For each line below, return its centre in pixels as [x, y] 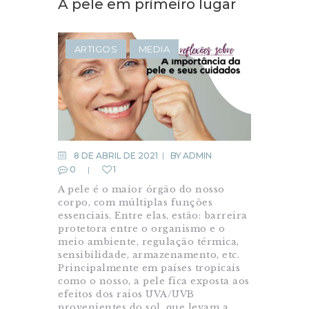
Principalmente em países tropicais [149, 268]
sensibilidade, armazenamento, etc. [149, 255]
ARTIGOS [96, 49]
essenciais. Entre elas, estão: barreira [153, 215]
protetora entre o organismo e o [142, 228]
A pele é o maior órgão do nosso [141, 189]
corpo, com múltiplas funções [135, 202]
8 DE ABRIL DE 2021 [116, 155]
